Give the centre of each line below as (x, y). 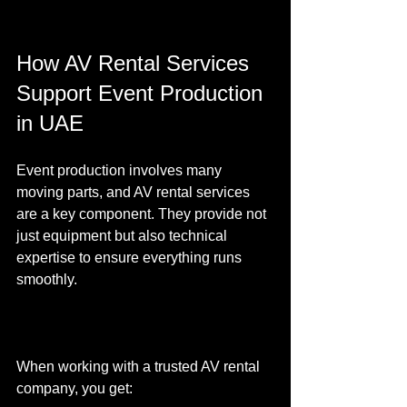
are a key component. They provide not (143, 213)
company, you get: (74, 388)
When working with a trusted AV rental (140, 366)
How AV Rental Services (136, 63)
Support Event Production (143, 93)
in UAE (50, 123)
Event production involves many (121, 170)
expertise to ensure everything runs (131, 257)
